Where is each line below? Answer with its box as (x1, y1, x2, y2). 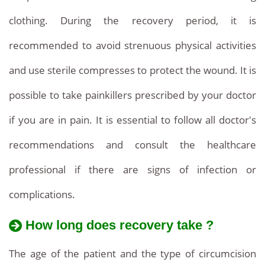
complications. (9, 188, 75, 202)
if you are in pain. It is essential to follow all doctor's (9, 113, 256, 127)
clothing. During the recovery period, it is (9, 14, 256, 28)
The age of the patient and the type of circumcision (9, 246, 256, 260)
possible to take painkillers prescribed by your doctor (9, 88, 256, 102)
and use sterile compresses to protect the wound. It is (9, 63, 256, 77)
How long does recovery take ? (25, 218, 214, 233)
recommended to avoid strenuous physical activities (9, 38, 256, 53)
